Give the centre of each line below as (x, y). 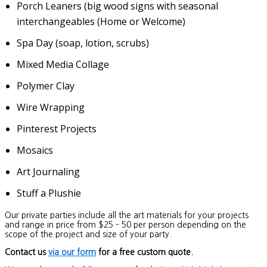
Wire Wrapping (51, 107)
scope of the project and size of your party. (88, 234)
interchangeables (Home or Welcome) (101, 21)
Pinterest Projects (57, 128)
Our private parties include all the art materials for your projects (127, 215)
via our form (72, 252)
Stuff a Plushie (49, 193)
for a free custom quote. (145, 252)
